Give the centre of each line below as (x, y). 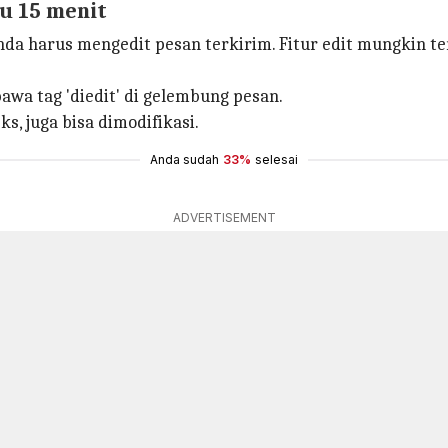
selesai (276, 159)
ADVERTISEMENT (224, 217)
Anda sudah (184, 159)
